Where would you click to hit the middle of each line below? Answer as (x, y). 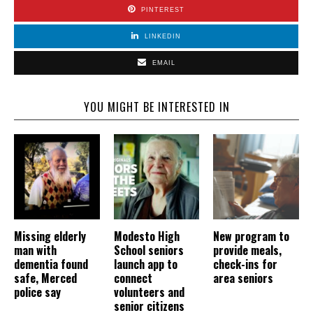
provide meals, (248, 250)
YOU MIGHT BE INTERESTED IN (156, 107)
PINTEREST (163, 9)
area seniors (243, 278)
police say (37, 292)
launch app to (145, 264)
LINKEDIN (163, 36)
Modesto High (146, 236)
